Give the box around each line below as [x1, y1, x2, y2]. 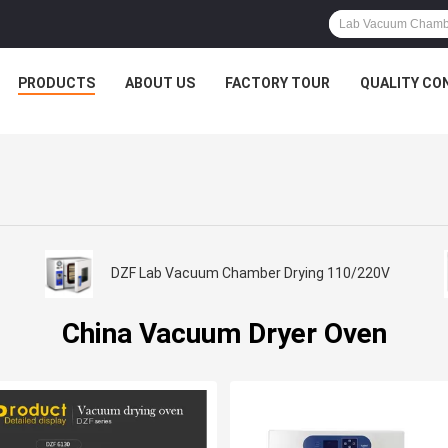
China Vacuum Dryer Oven [61, 317, 387, 351]
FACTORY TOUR [225, 75, 330, 91]
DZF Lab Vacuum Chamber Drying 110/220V [110, 265, 390, 282]
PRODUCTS [18, 75, 95, 91]
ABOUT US [125, 75, 195, 91]
